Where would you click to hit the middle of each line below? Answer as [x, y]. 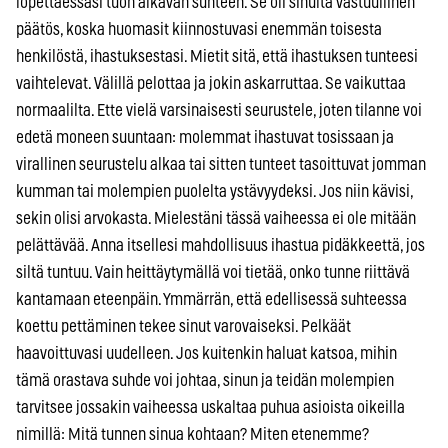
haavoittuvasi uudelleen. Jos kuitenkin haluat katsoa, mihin [206, 353]
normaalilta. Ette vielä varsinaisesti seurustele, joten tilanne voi [219, 110]
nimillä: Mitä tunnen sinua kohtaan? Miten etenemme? [192, 434]
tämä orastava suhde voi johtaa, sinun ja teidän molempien [205, 380]
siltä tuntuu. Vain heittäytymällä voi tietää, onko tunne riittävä [213, 272]
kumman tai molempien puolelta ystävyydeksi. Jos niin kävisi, [214, 191]
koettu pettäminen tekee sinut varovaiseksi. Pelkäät [183, 326]
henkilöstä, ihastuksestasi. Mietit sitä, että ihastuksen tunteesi [217, 56]
